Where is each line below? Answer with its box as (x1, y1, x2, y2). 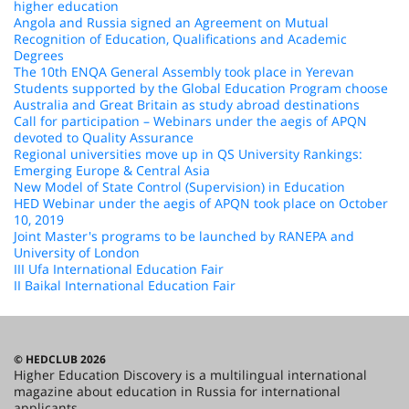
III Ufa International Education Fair (14, 260, 224, 278)
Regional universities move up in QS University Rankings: (14, 145, 362, 163)
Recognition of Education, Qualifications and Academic (14, 30, 347, 47)
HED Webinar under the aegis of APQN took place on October (14, 194, 388, 212)
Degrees (14, 47, 64, 64)
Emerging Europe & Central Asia (14, 162, 210, 179)
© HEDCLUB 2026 (14, 351, 106, 367)
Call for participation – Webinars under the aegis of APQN (14, 112, 367, 130)
